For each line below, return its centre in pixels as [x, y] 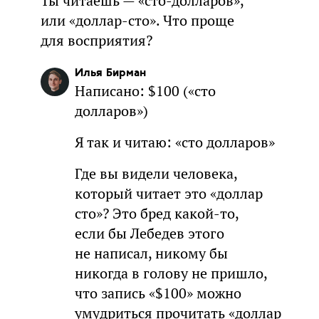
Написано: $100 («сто [145, 91]
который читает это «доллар [168, 193]
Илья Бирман [110, 73]
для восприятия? [96, 40]
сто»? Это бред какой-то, [156, 213]
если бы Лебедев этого [149, 233]
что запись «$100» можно [158, 293]
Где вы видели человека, [156, 173]
